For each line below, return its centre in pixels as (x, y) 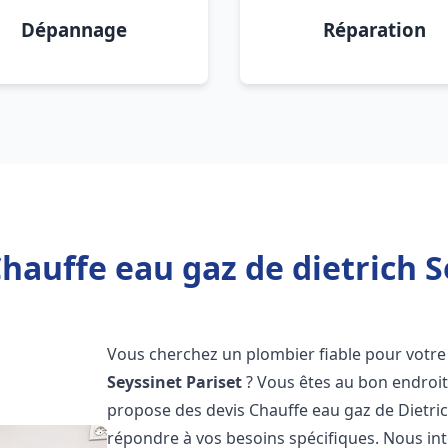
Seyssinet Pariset (175, 382)
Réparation (374, 29)
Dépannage (74, 29)
